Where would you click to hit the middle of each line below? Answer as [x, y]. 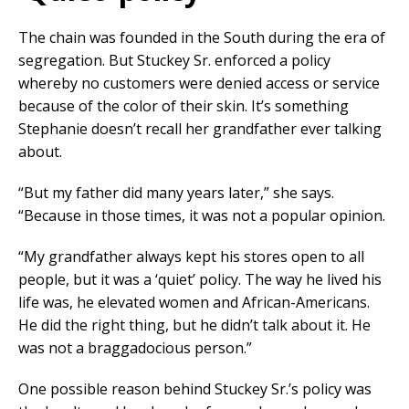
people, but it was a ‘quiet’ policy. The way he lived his [200, 279]
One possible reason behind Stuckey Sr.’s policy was [195, 388]
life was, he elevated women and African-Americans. [194, 302]
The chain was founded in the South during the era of [202, 37]
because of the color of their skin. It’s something [184, 105]
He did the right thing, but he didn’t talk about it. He [194, 325]
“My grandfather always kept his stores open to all [191, 256]
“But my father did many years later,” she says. [176, 192]
